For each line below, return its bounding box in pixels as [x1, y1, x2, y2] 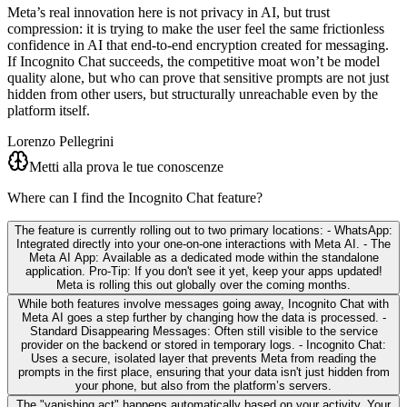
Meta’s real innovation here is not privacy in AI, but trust [7, 5, 330, 21]
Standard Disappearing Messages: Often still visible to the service [29, 324, 378, 339]
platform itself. [7, 103, 90, 119]
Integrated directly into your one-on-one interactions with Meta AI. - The [16, 237, 391, 252]
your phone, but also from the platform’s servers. [75, 379, 332, 393]
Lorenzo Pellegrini [7, 134, 114, 150]
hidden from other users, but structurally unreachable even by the [7, 86, 378, 103]
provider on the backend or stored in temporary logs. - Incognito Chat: [21, 338, 386, 352]
